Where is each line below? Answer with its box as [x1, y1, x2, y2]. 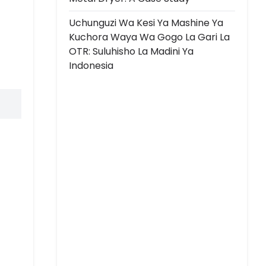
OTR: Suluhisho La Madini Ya [69, 44, 194, 58]
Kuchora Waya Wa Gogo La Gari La [69, 30, 230, 44]
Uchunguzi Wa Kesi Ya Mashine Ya [69, 15, 223, 30]
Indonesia [69, 58, 113, 72]
